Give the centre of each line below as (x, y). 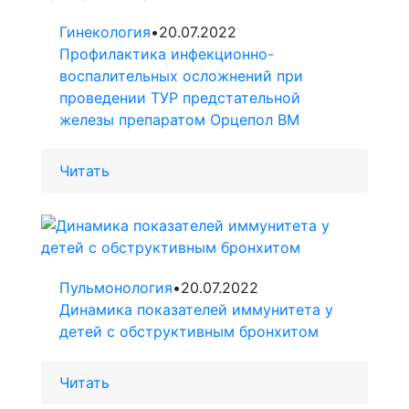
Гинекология (105, 32)
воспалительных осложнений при (181, 76)
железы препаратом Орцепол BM (179, 120)
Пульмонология (116, 288)
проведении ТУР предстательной (180, 98)
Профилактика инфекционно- (167, 54)
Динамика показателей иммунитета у (196, 310)
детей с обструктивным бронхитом (189, 332)
